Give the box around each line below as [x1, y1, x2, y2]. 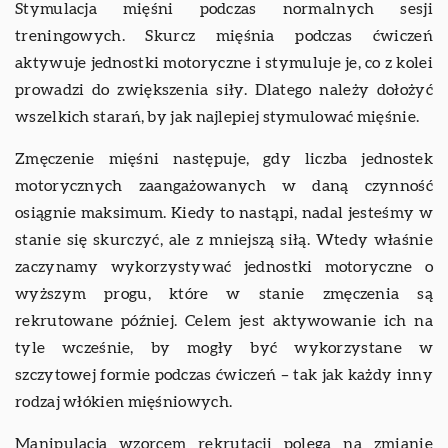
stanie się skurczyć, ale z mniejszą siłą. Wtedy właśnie [15, 231, 433, 248]
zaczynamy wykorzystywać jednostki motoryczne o [15, 258, 433, 275]
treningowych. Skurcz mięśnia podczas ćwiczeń [15, 27, 433, 44]
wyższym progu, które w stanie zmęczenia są [15, 285, 433, 302]
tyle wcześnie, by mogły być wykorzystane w [15, 339, 433, 356]
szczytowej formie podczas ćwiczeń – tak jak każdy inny [15, 366, 433, 383]
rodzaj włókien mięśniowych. [15, 393, 233, 410]
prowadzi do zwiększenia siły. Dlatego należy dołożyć [15, 81, 433, 98]
